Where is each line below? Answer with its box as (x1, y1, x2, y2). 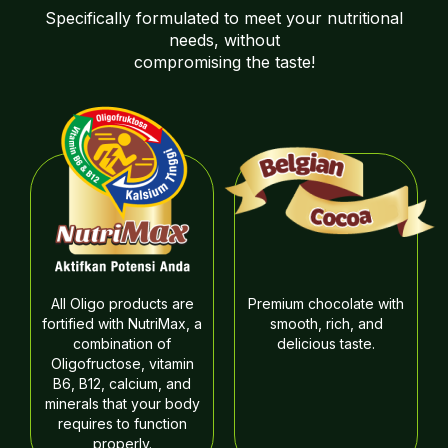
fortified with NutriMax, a (42, 315, 202, 332)
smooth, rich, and (269, 315, 383, 332)
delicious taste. (277, 335, 375, 352)
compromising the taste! (133, 52, 315, 72)
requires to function (57, 415, 187, 432)
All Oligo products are (50, 295, 194, 312)
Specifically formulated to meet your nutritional (45, 8, 403, 28)
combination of (73, 335, 171, 352)
